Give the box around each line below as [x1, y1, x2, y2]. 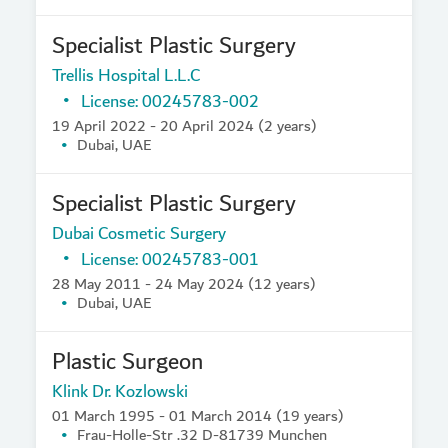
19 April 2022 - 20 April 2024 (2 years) [52, 113, 317, 139]
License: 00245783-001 [81, 245, 259, 274]
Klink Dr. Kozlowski [52, 377, 188, 406]
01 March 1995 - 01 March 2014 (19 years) [52, 403, 344, 429]
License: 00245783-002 [81, 87, 259, 116]
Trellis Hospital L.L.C [52, 61, 200, 90]
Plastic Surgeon [52, 343, 203, 381]
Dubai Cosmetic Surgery [52, 219, 226, 248]
